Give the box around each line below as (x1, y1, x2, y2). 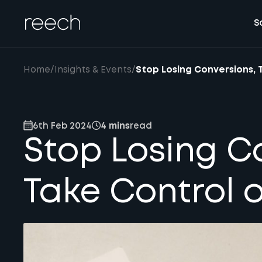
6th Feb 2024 (33, 122, 92, 130)
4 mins (101, 122, 130, 130)
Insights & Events (54, 66, 132, 74)
